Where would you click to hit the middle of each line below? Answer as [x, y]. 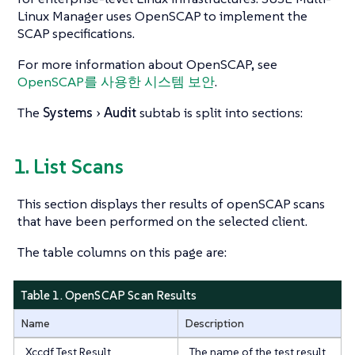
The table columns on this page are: [122, 252]
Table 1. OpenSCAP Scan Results [109, 295]
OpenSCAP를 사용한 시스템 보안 [116, 82]
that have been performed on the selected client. [162, 221]
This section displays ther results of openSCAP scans [171, 203]
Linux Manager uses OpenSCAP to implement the [162, 16]
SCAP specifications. [76, 34]
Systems [68, 113]
